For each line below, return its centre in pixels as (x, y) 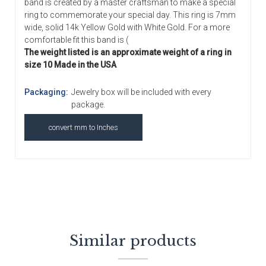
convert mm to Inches (83, 128)
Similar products (133, 241)
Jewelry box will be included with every (141, 92)
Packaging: (46, 92)
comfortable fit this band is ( (77, 40)
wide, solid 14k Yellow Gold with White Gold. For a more (127, 28)
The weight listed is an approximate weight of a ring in (128, 53)
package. (88, 105)
